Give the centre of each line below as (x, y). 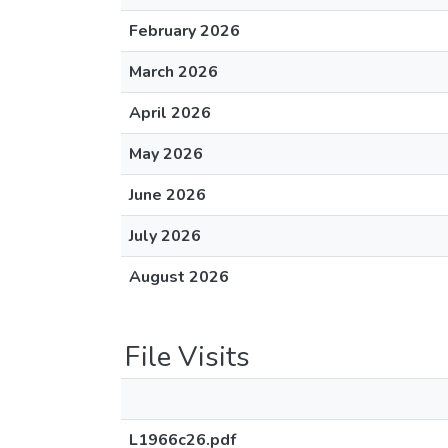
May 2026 (166, 154)
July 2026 (165, 236)
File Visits (187, 357)
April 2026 (170, 113)
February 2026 (184, 31)
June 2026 (167, 195)
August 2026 (179, 277)
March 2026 (173, 72)
